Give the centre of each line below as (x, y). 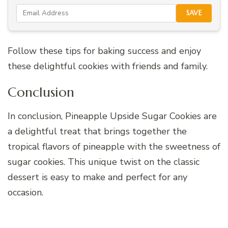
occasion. (25, 193)
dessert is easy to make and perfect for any (97, 177)
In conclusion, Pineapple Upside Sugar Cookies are (112, 116)
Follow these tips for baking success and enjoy (104, 51)
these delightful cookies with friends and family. (108, 66)
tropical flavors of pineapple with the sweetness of (114, 147)
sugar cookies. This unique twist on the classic (104, 162)
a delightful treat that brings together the (97, 132)
